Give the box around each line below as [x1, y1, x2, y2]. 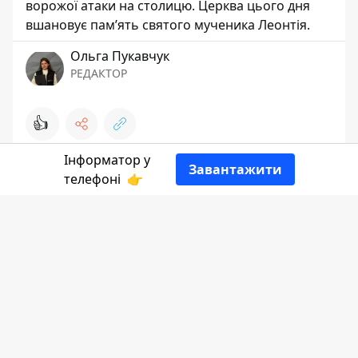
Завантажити [188, 161, 282, 178]
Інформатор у [63, 151, 150, 169]
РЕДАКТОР [70, 66, 127, 82]
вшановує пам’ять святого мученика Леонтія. [26, 16, 310, 34]
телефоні [63, 170, 124, 188]
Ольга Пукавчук [70, 47, 169, 66]
